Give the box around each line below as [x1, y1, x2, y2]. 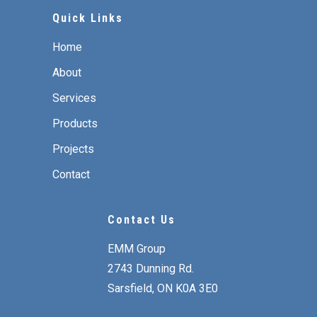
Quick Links [52, 11, 123, 25]
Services [52, 91, 96, 105]
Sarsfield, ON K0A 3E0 [108, 282, 218, 295]
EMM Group [108, 242, 166, 255]
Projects [52, 142, 94, 156]
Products [52, 117, 98, 130]
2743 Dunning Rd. [108, 262, 194, 275]
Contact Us [108, 213, 175, 226]
